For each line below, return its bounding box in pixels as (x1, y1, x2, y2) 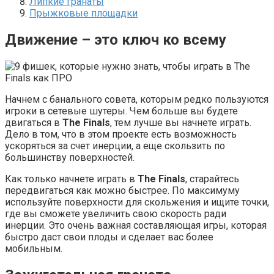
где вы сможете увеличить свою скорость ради (5, 207, 226, 220)
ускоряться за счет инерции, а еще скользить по (5, 139, 225, 152)
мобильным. (5, 242, 62, 254)
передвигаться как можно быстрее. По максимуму (5, 184, 240, 196)
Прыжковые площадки (29, 7, 138, 19)
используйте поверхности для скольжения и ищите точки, (5, 196, 269, 208)
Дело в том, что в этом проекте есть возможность (5, 128, 237, 140)
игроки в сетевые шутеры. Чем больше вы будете (5, 105, 238, 117)
